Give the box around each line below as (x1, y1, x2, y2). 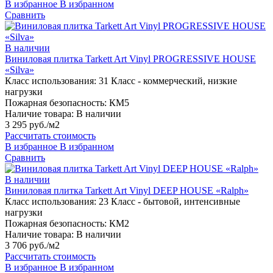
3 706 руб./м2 (5, 240, 60, 251)
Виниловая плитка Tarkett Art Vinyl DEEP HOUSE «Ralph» (5, 185, 249, 196)
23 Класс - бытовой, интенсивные (99, 196, 240, 207)
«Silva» (5, 65, 34, 76)
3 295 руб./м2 (5, 119, 60, 130)
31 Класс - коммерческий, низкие (99, 76, 237, 87)
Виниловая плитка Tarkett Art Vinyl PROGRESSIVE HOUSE (5, 54, 256, 65)
